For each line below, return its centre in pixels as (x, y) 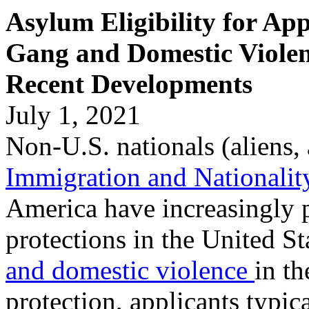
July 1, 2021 (73, 115)
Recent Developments (129, 84)
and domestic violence (130, 270)
